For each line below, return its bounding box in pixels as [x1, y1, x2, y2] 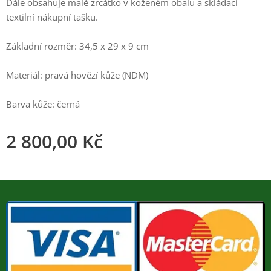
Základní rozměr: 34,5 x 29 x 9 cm [6, 40, 149, 52]
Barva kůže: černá [6, 98, 80, 110]
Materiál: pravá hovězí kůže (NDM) [6, 69, 148, 81]
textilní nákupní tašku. [6, 11, 98, 23]
